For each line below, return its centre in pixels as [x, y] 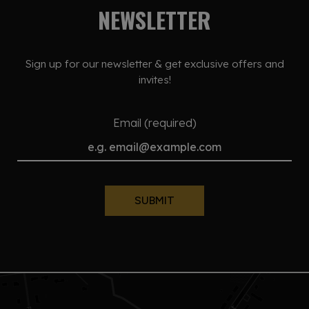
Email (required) [154, 123]
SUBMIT [154, 201]
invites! [154, 80]
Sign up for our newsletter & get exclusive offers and [154, 64]
